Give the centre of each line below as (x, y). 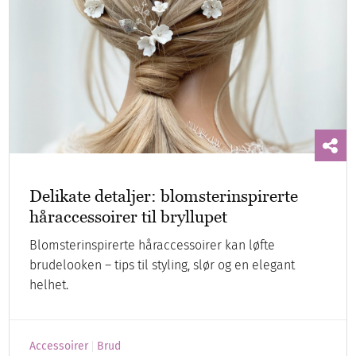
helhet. (49, 284)
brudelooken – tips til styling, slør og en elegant (163, 265)
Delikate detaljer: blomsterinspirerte (164, 195)
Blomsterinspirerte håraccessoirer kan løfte (153, 245)
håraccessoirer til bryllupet (129, 216)
